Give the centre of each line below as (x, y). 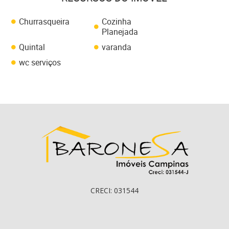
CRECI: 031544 (114, 190)
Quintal (32, 47)
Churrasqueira (44, 21)
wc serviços (40, 62)
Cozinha (116, 21)
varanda (116, 47)
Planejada (120, 32)
